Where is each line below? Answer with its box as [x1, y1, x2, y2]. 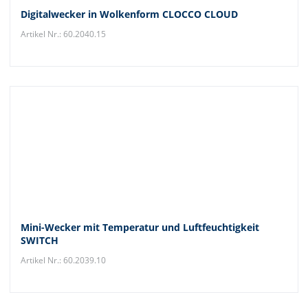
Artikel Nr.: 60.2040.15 [21, 28, 106, 40]
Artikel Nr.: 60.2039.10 [21, 254, 106, 266]
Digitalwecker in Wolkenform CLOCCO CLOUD [21, 8, 238, 21]
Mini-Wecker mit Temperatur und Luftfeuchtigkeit [21, 221, 259, 234]
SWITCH [21, 234, 58, 247]
